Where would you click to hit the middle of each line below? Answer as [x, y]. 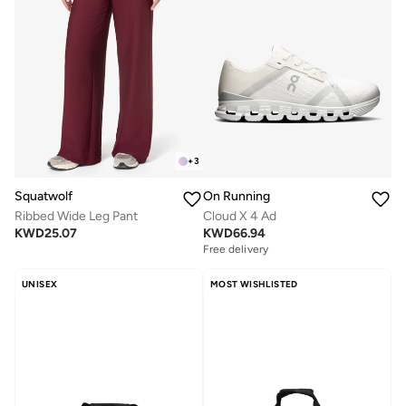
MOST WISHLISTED [254, 284]
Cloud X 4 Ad [240, 216]
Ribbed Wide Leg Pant [76, 216]
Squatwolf [43, 196]
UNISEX [40, 284]
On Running [237, 196]
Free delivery [236, 249]
